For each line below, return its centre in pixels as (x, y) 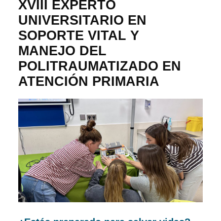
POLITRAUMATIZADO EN (100, 66)
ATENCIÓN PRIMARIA (89, 81)
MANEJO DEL (63, 50)
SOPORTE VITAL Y (79, 35)
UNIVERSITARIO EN (83, 20)
